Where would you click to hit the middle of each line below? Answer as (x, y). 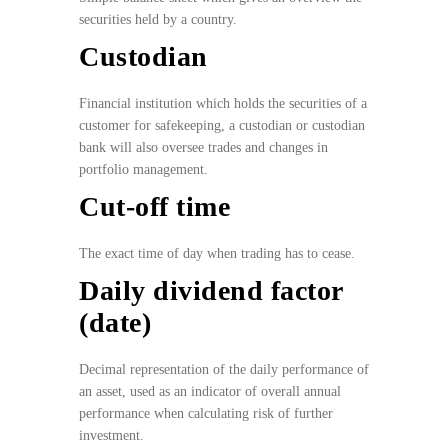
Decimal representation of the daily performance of (224, 370)
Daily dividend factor (211, 291)
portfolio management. (143, 170)
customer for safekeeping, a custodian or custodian (222, 126)
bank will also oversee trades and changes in (203, 148)
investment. (111, 436)
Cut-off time (154, 207)
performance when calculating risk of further (206, 414)
